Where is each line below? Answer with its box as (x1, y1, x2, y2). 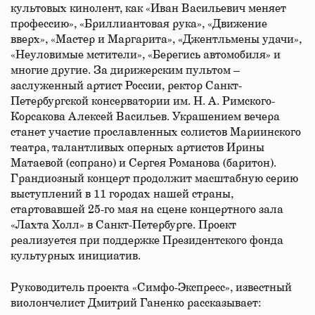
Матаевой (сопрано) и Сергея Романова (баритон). (11, 157, 276, 169)
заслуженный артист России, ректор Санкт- (11, 80, 242, 91)
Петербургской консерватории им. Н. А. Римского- (11, 96, 275, 107)
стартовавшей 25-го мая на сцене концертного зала (11, 204, 283, 215)
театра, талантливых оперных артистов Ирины (11, 142, 264, 153)
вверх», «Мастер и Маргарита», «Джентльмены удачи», (11, 34, 302, 45)
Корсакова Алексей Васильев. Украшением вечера (11, 111, 280, 122)
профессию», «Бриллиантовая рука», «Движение (11, 18, 267, 30)
